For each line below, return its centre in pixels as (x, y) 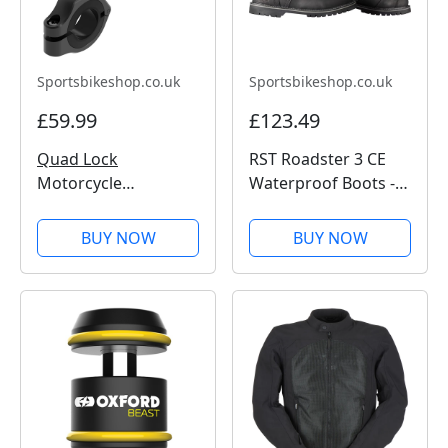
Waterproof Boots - (322, 183)
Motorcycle (79, 183)
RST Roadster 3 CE (317, 159)
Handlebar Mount (104, 207)
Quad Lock (77, 159)
